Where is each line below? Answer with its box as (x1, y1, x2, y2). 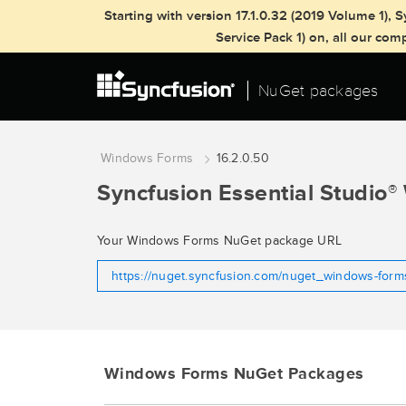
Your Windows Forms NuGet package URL (97, 233, 342, 248)
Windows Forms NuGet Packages (103, 363, 364, 383)
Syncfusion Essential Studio (97, 179, 388, 208)
